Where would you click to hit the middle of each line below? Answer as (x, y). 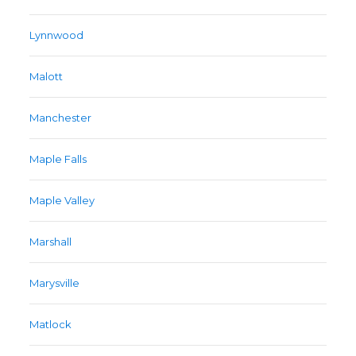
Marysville (55, 283)
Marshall (51, 242)
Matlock (51, 325)
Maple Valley (62, 201)
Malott (46, 77)
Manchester (61, 118)
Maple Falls (58, 159)
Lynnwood (57, 35)
